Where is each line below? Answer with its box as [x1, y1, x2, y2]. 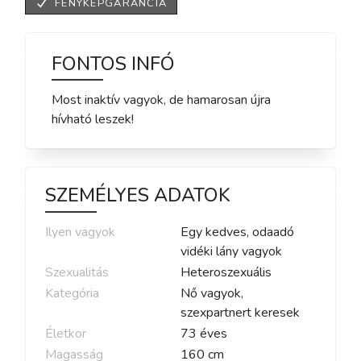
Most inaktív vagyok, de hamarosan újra [52, 91, 271, 110]
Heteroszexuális [180, 263, 272, 282]
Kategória [45, 284, 99, 303]
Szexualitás [45, 263, 109, 282]
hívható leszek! [52, 110, 134, 129]
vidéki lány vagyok [180, 243, 282, 261]
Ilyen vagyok [45, 223, 115, 242]
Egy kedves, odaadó [180, 223, 294, 242]
